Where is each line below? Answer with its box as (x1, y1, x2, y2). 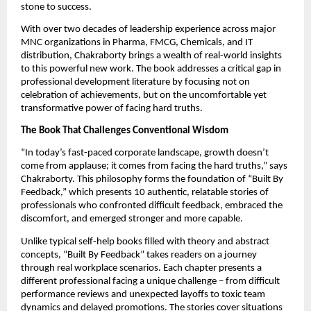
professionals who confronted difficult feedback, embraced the (21, 201, 283, 212)
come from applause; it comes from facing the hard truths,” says (21, 161, 287, 172)
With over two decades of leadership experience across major (21, 24, 276, 35)
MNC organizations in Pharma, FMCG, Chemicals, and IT (21, 37, 253, 48)
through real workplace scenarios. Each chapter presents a (21, 262, 262, 274)
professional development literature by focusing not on (21, 76, 250, 87)
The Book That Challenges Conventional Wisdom (21, 126, 228, 137)
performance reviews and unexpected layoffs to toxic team (21, 289, 265, 300)
